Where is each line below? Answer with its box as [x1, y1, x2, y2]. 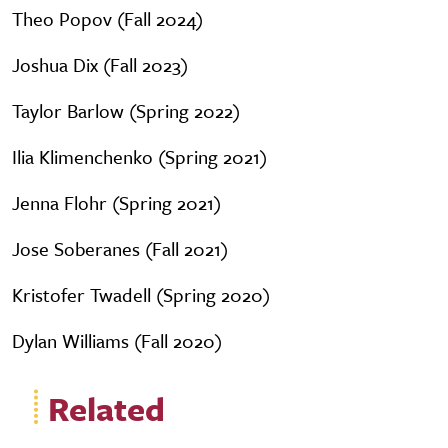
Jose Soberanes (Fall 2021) [12, 235, 228, 262]
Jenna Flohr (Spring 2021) [12, 189, 221, 216]
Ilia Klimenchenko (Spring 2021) [12, 143, 267, 170]
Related [48, 385, 165, 432]
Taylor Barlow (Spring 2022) [12, 97, 240, 124]
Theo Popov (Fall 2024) [12, 5, 203, 32]
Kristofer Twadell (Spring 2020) [12, 281, 270, 308]
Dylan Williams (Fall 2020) [12, 327, 222, 354]
